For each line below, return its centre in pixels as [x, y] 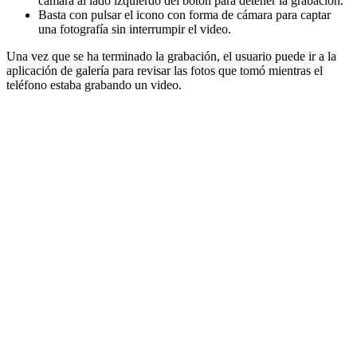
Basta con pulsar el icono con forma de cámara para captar [184, 14]
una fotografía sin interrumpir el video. [135, 29]
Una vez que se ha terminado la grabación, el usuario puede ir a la [171, 56]
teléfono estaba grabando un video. [94, 84]
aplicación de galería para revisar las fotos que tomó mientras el [165, 70]
